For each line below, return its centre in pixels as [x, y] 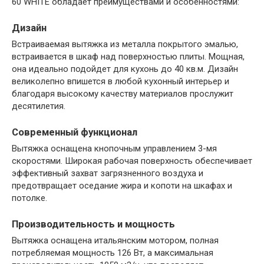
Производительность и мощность [93, 224]
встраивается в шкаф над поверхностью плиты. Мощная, [128, 56]
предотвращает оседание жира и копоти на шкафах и [122, 186]
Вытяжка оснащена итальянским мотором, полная [115, 241]
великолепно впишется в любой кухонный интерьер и [121, 81]
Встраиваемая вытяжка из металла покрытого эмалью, [125, 44]
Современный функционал [75, 132]
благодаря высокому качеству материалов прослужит [123, 93]
